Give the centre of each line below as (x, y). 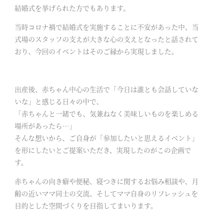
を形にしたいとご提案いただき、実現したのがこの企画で (103, 150)
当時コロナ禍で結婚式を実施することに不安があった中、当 (107, 27)
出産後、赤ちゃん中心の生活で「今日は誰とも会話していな (107, 89)
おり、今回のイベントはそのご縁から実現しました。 (96, 51)
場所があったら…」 (45, 126)
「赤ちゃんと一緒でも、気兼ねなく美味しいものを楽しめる (107, 114)
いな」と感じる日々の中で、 (59, 101)
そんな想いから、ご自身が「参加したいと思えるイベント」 (107, 138)
